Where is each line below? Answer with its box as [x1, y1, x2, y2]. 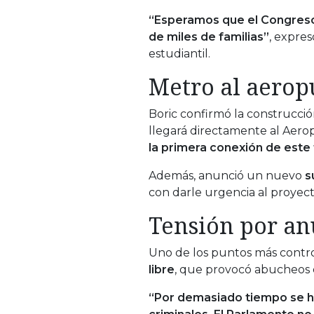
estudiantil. [149, 46, 210, 60]
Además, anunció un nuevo [149, 168, 305, 182]
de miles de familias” [149, 29, 269, 43]
